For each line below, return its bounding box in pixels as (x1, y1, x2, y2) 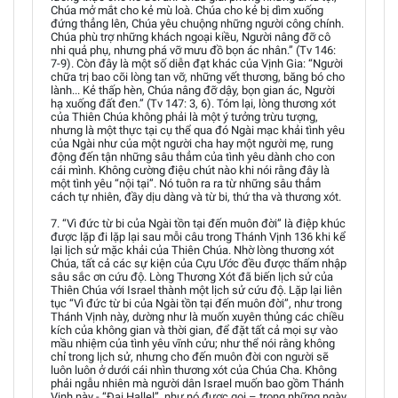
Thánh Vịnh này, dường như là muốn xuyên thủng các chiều (51, 310, 344, 323)
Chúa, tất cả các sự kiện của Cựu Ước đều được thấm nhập (51, 257, 346, 270)
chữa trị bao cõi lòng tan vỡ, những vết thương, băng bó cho (51, 70, 345, 84)
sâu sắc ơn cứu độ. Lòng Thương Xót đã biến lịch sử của (51, 270, 333, 283)
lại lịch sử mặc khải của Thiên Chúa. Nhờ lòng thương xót (51, 243, 334, 257)
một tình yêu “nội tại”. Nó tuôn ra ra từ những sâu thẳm (51, 177, 321, 190)
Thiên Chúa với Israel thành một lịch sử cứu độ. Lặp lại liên (51, 283, 342, 297)
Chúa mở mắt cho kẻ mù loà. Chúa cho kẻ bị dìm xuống (51, 4, 323, 17)
